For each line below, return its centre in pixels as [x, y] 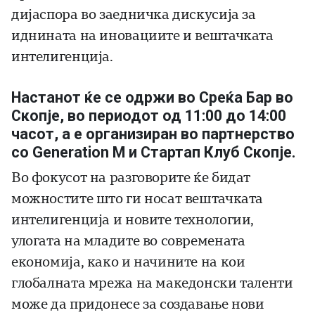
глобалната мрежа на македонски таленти [152, 283]
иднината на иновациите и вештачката [142, 36]
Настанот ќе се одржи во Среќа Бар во [152, 98]
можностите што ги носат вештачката [137, 199]
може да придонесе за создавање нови [138, 304]
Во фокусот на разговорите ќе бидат [131, 178]
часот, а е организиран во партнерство [153, 134]
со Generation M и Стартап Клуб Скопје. [154, 153]
